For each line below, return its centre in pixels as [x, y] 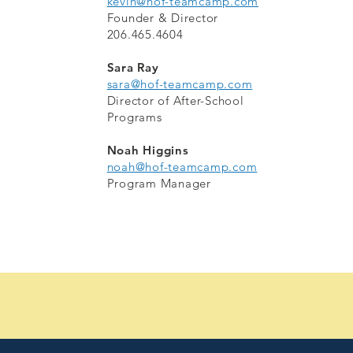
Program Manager [159, 183]
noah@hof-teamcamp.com [182, 167]
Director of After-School [175, 100]
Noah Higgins [148, 150]
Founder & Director [163, 18]
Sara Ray [133, 67]
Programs [134, 117]
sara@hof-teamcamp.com [180, 84]
